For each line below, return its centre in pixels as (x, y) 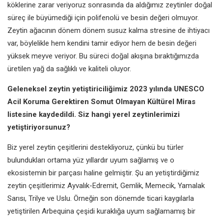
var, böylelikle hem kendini (49, 43)
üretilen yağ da (32, 69)
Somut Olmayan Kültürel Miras (143, 101)
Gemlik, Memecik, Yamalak (163, 185)
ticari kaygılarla (170, 198)
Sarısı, (18, 198)
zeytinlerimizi (156, 114)
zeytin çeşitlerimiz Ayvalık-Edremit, (64, 185)
